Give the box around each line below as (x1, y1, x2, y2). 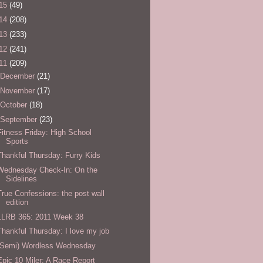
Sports (6, 136, 29, 146)
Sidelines (6, 174, 38, 184)
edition (6, 197, 29, 207)
